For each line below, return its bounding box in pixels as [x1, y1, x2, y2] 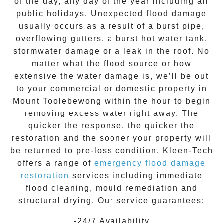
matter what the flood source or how [31, 59, 192, 68]
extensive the [14, 72, 77, 81]
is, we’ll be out [139, 72, 209, 81]
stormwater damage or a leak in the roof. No [13, 47, 210, 56]
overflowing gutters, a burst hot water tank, [15, 34, 208, 43]
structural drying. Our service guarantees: [18, 196, 205, 205]
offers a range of [17, 159, 94, 168]
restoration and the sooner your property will [12, 134, 211, 143]
